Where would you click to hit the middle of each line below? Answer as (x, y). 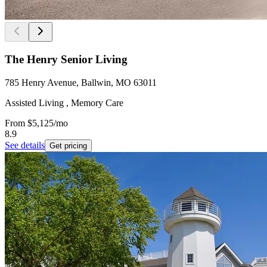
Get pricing (68, 145)
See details (25, 145)
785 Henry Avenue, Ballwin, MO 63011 (81, 82)
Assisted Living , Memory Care (64, 103)
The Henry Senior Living (66, 59)
